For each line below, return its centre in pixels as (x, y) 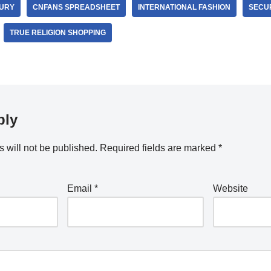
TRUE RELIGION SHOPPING (57, 33)
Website (231, 188)
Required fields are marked (159, 148)
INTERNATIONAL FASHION (184, 7)
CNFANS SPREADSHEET (76, 7)
